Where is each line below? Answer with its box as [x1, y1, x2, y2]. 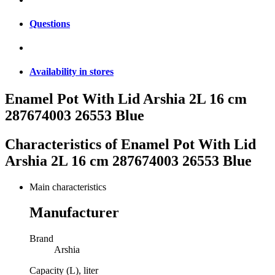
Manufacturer [29, 204, 119, 221]
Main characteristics [29, 181, 106, 192]
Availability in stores [29, 66, 114, 77]
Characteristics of [5, 136, 121, 152]
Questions [29, 18, 70, 29]
